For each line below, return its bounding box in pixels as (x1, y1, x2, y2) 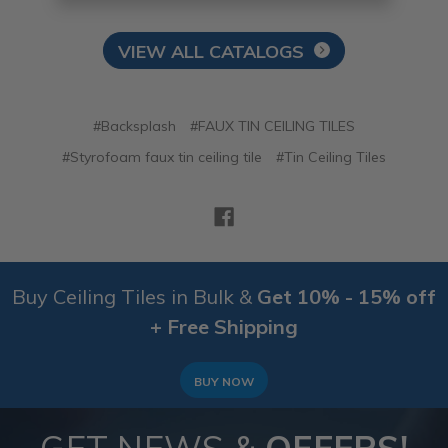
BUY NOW (194, 374, 254, 390)
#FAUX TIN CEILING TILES (189, 117, 355, 136)
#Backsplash (92, 117, 176, 136)
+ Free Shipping (150, 314, 298, 340)
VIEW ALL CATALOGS (117, 40, 304, 64)
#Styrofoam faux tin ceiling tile (61, 148, 262, 167)
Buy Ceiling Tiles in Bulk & (12, 284, 257, 310)
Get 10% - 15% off (257, 284, 436, 310)
